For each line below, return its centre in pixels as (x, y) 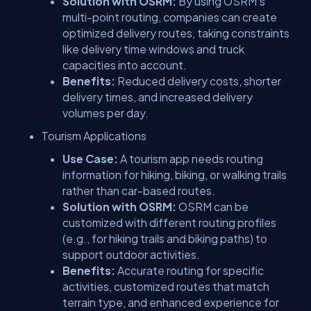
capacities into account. (125, 65)
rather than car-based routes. (139, 190)
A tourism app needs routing (192, 158)
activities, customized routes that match (166, 286)
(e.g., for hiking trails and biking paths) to (165, 238)
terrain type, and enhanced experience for (171, 302)
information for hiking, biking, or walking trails (175, 174)
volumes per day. (106, 112)
